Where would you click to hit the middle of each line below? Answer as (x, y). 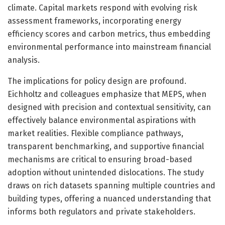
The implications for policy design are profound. (97, 81)
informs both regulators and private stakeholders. (101, 211)
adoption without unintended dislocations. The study (106, 172)
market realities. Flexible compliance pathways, (95, 133)
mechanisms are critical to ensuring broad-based (100, 159)
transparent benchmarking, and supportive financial (106, 146)
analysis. (24, 60)
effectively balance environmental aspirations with (102, 120)
